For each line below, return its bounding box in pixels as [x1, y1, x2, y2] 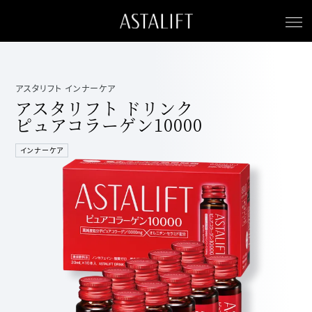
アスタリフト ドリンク [15, 95, 194, 120]
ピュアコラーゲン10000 [15, 112, 203, 136]
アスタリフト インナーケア [15, 82, 116, 95]
